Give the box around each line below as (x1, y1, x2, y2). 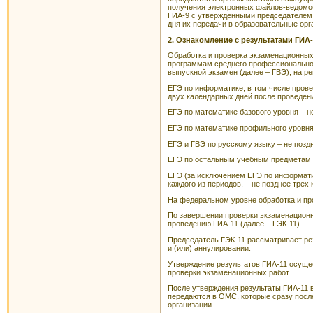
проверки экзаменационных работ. (168, 268, 291, 277)
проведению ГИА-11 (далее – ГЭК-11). (168, 219, 302, 228)
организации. (168, 300, 214, 310)
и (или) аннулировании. (168, 244, 251, 253)
